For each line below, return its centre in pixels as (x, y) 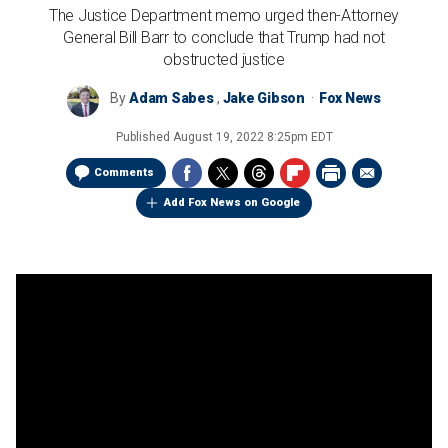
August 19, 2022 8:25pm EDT (252, 137)
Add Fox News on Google (232, 202)
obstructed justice (224, 59)
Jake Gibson (263, 98)
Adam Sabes (171, 98)
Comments (124, 172)
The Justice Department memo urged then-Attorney (224, 15)
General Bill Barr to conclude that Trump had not (224, 37)
